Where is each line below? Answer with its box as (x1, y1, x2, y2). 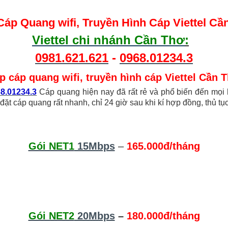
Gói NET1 (28, 140, 74, 152)
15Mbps (74, 140, 115, 152)
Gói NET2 (28, 210, 74, 221)
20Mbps (74, 210, 115, 221)
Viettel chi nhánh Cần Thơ (32, 33, 185, 47)
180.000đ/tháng (126, 210, 200, 221)
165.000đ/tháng (126, 140, 200, 152)
